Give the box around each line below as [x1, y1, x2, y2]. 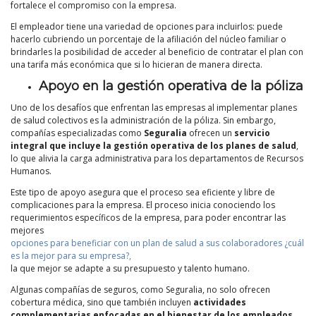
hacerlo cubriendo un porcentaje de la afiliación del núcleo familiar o [11, 32, 286, 45]
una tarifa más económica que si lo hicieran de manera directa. [11, 58, 262, 71]
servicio [234, 126, 270, 139]
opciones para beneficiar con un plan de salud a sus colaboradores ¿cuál [11, 236, 304, 249]
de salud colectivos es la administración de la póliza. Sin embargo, [11, 114, 276, 126]
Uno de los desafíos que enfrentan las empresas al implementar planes [11, 101, 297, 114]
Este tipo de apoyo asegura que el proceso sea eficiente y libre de [11, 186, 275, 198]
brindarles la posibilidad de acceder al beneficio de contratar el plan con [11, 45, 303, 58]
